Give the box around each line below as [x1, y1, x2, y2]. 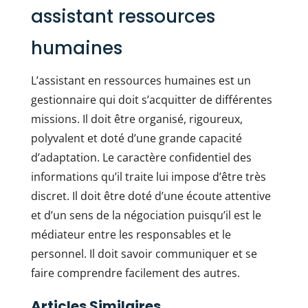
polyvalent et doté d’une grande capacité [30, 131, 242, 146]
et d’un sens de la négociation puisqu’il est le [30, 208, 261, 223]
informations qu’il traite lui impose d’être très [30, 169, 266, 184]
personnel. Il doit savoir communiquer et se [30, 246, 257, 261]
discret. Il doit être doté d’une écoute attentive [30, 188, 271, 203]
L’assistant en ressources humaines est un [30, 73, 251, 88]
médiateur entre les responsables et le [30, 227, 231, 242]
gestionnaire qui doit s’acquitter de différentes [30, 92, 272, 107]
